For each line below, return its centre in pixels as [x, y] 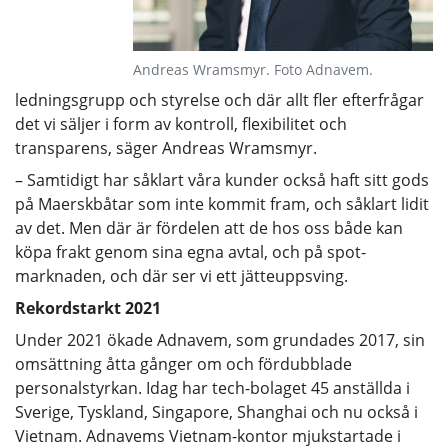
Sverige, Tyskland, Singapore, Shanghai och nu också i [216, 411]
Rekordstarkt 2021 [88, 307]
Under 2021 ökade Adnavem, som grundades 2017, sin [220, 339]
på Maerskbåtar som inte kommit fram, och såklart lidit [222, 203]
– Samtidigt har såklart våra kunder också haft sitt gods [222, 179]
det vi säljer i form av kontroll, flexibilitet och [181, 123]
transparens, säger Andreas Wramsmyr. [168, 147]
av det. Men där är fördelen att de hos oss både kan [209, 227]
